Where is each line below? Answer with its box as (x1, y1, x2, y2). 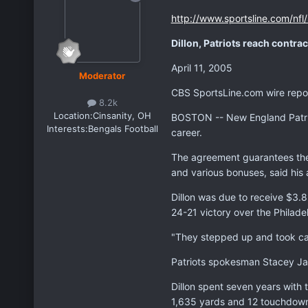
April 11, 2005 (170, 61, 232, 74)
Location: (53, 109, 93, 121)
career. (170, 126, 202, 138)
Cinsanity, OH (92, 109, 151, 121)
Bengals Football (87, 122, 158, 134)
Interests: (46, 122, 88, 134)
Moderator (79, 69, 126, 81)
